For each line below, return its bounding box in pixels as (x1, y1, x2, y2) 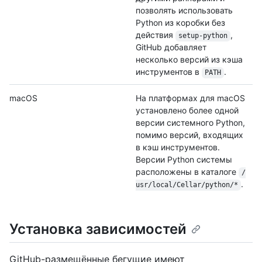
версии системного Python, (136, 118, 245, 128)
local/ (152, 181, 177, 189)
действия (136, 30, 175, 40)
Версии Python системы (136, 154, 232, 165)
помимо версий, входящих (136, 130, 243, 140)
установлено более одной (136, 105, 239, 116)
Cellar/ (177, 181, 205, 189)
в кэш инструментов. (136, 142, 220, 153)
